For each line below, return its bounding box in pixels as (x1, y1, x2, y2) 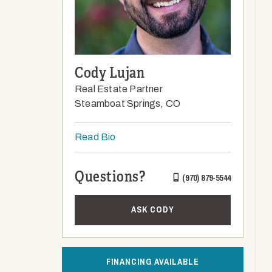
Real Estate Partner (75, 84, 163, 94)
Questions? (75, 168, 145, 186)
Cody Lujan (75, 64, 144, 82)
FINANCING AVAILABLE (106, 256, 199, 268)
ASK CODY (131, 204, 174, 216)
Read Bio (75, 132, 116, 142)
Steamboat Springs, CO (75, 98, 181, 109)
